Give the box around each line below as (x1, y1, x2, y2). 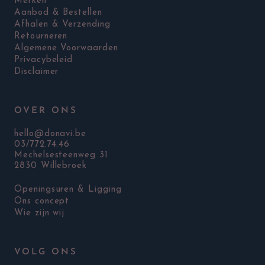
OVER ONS (14, 106, 77, 115)
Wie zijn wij (14, 208, 65, 218)
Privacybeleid (14, 55, 73, 64)
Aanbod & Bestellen (14, 8, 102, 17)
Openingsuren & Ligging (14, 185, 122, 194)
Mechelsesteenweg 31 (14, 151, 108, 160)
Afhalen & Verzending (14, 20, 111, 29)
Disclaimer (14, 67, 59, 76)
